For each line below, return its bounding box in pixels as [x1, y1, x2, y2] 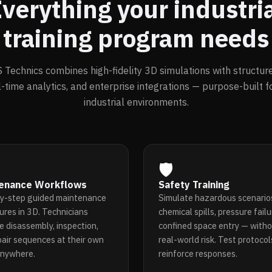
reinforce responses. [158, 247, 237, 259]
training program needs [3, 22, 269, 54]
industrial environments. [83, 95, 189, 108]
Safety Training [158, 178, 229, 191]
